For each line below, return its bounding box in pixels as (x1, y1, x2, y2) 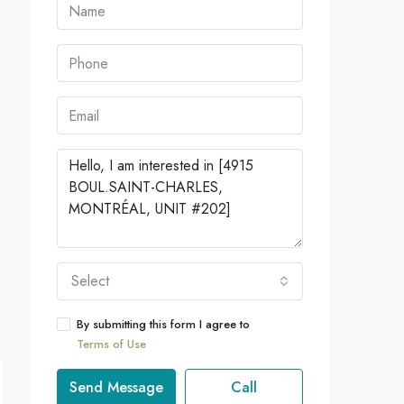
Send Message (69, 377, 163, 398)
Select (71, 271, 109, 291)
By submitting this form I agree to (77, 316, 250, 333)
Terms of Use (77, 335, 146, 353)
